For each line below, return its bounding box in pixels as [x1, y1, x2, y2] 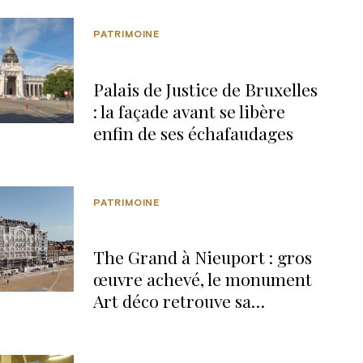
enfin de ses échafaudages [93, 121, 293, 144]
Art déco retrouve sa [93, 289, 251, 313]
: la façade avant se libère [93, 99, 285, 122]
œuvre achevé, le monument [93, 267, 312, 291]
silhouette [93, 311, 171, 335]
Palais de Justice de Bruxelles [93, 77, 318, 100]
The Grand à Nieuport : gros [93, 246, 312, 269]
